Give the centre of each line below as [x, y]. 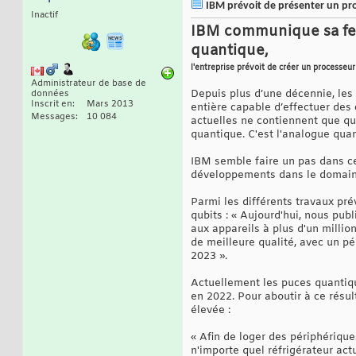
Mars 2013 [110, 104]
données [50, 94]
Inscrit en [52, 104]
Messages [53, 117]
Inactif [44, 15]
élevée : [211, 311]
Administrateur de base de [89, 84]
